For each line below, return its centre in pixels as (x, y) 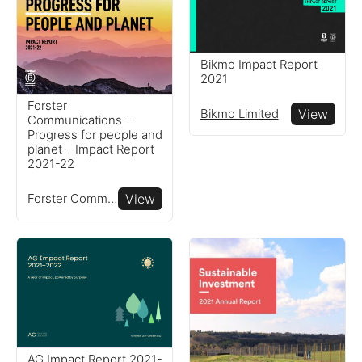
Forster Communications (112, 199)
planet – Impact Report (90, 149)
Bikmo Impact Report (259, 64)
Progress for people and (95, 135)
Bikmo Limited (239, 113)
